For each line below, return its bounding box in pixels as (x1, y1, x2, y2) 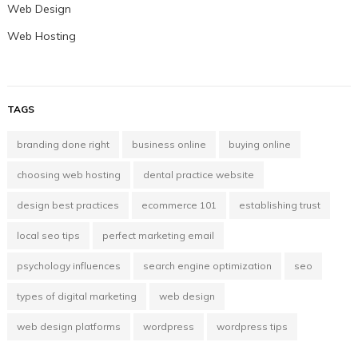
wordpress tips (216, 320, 288, 333)
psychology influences (16, 260, 121, 272)
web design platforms (16, 320, 121, 333)
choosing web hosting (16, 169, 121, 181)
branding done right (16, 138, 109, 151)
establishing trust (238, 199, 320, 212)
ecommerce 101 (141, 199, 217, 212)
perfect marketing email (101, 229, 214, 242)
